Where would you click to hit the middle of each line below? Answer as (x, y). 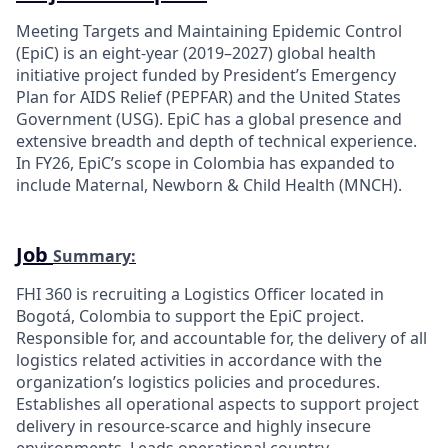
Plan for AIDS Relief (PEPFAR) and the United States (208, 96)
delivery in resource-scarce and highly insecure (193, 425)
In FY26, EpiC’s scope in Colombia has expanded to (205, 162)
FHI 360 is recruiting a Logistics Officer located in (200, 293)
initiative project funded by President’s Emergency (206, 74)
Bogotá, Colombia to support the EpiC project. (190, 315)
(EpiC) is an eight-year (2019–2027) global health (196, 52)
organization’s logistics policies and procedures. (198, 381)
